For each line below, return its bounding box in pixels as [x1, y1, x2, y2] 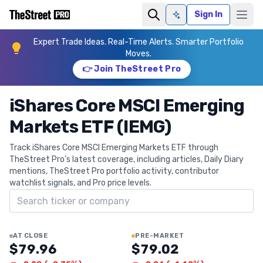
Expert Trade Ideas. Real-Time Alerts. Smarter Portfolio [33, 37, 244, 47]
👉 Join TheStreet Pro [82, 64, 181, 74]
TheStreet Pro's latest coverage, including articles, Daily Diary [9, 154, 244, 164]
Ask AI [175, 14, 201, 25]
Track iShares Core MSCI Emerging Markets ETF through [9, 143, 218, 153]
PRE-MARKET [135, 232, 184, 240]
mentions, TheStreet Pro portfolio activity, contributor [9, 166, 219, 176]
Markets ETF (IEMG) [9, 116, 171, 137]
